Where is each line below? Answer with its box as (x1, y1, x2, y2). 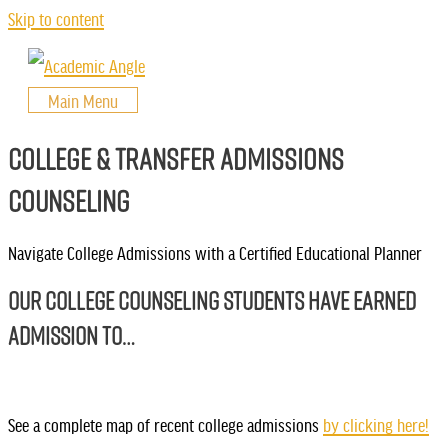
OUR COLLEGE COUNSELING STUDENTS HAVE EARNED (8, 282, 416, 318)
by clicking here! (323, 413, 429, 434)
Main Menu (48, 90, 118, 111)
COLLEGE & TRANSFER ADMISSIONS (8, 138, 344, 181)
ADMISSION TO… (8, 317, 135, 353)
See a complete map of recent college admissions (8, 413, 323, 434)
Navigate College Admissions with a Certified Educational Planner (8, 242, 422, 263)
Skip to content (8, 8, 104, 28)
